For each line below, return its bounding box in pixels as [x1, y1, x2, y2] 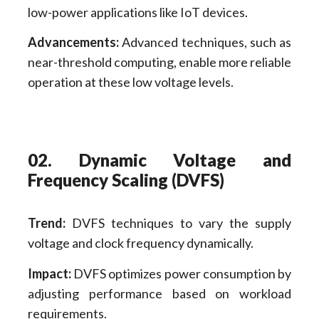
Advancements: [27, 33, 119, 50]
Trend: [27, 215, 66, 231]
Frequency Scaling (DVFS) [27, 169, 224, 191]
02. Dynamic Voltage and [27, 150, 292, 171]
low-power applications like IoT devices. [27, 4, 248, 20]
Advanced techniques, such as [118, 33, 292, 50]
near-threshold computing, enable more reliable [27, 53, 292, 70]
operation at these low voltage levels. [27, 73, 234, 90]
